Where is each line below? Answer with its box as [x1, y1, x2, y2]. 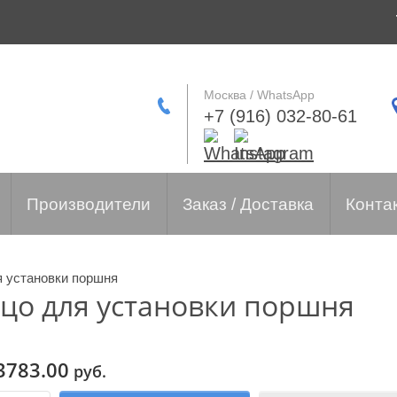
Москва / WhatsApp [204, 88, 315, 102]
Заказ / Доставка [183, 195, 314, 214]
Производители [27, 195, 151, 214]
